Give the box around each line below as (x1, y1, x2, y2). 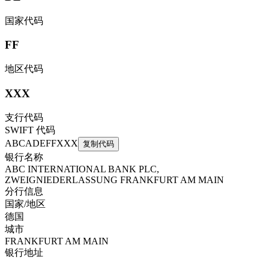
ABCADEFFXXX (5, 138, 78, 148)
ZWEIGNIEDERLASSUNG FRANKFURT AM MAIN (5, 174, 224, 185)
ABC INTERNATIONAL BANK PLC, (5, 163, 159, 174)
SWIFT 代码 (5, 124, 55, 135)
